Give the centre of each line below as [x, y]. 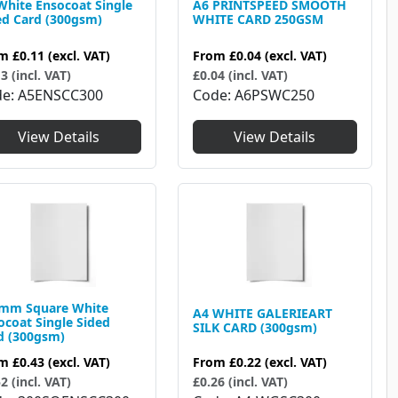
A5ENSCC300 [60, 96]
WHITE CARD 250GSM [258, 19]
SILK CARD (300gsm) [255, 327]
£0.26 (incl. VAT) [240, 382]
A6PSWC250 [274, 96]
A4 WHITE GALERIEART [262, 313]
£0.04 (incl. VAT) [240, 76]
